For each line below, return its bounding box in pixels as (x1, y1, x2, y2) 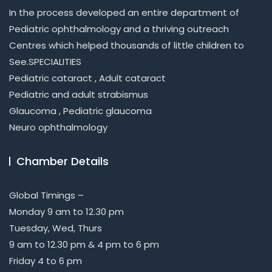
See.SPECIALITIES (9, 55, 81, 68)
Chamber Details (16, 154, 109, 169)
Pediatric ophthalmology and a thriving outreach (9, 22, 229, 35)
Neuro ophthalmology (9, 121, 107, 134)
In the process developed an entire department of (9, 6, 239, 19)
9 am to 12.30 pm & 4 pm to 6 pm (9, 238, 159, 251)
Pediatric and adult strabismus (9, 88, 148, 101)
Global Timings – (9, 189, 84, 202)
